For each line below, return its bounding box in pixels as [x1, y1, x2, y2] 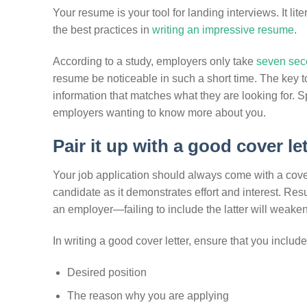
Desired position [66, 266, 147, 278]
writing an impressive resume [152, 23, 294, 36]
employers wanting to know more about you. [53, 106, 266, 119]
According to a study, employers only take [53, 55, 256, 67]
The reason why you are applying [66, 290, 229, 302]
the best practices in [53, 23, 152, 36]
